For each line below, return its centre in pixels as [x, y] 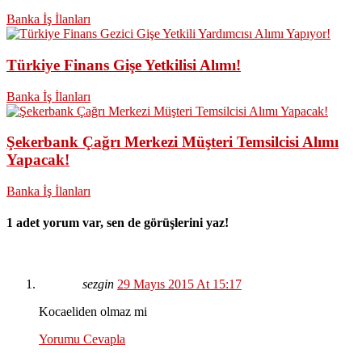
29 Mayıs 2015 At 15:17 [179, 284]
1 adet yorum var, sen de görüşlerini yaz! [118, 223]
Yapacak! [38, 160]
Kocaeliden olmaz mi [93, 311]
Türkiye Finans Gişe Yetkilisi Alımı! [124, 65]
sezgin [98, 284]
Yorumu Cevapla [82, 339]
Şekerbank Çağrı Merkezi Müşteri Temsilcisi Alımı [173, 142]
